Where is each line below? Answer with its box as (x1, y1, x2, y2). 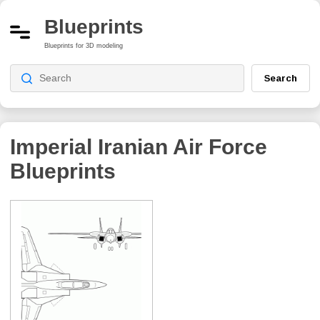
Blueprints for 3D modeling (44, 41, 123, 49)
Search (264, 72, 297, 84)
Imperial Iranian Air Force (10, 134, 267, 159)
